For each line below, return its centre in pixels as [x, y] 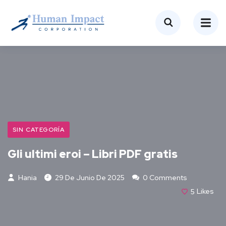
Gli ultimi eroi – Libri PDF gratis [93, 154]
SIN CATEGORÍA [39, 129]
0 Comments [164, 177]
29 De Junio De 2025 [90, 177]
